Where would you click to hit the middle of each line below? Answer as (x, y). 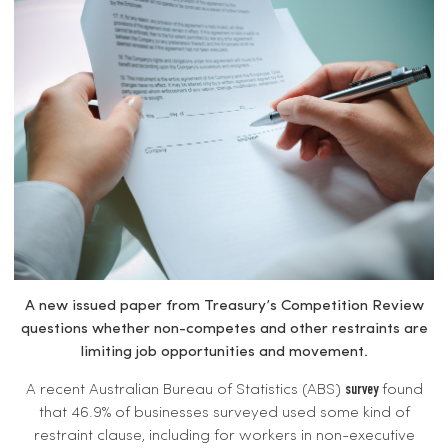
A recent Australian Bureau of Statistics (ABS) (185, 390)
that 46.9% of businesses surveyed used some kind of (224, 413)
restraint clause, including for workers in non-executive (224, 436)
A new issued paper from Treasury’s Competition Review (224, 305)
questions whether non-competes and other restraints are (224, 328)
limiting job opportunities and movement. (224, 351)
